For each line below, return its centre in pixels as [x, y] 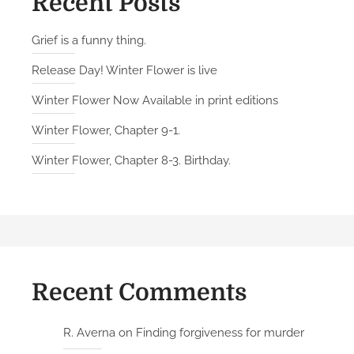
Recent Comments [139, 293]
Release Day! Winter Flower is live [124, 71]
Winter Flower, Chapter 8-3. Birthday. [131, 161]
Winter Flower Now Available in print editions [155, 101]
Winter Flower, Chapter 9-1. [106, 131]
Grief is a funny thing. [89, 41]
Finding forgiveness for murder [220, 333]
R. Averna [89, 333]
